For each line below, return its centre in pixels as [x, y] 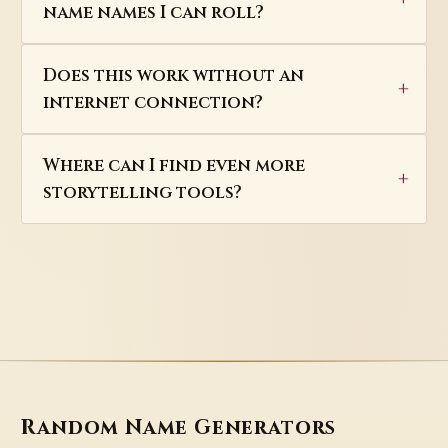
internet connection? [152, 103]
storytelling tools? [142, 193]
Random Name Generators [179, 428]
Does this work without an [173, 76]
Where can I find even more [173, 166]
